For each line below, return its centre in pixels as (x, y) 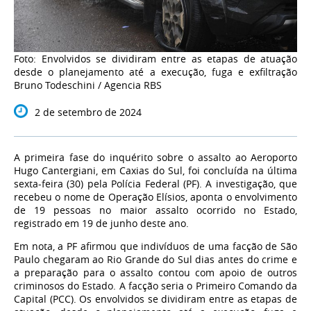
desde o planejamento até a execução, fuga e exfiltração (155, 72)
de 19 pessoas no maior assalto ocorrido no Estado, (155, 210)
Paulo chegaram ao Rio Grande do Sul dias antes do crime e (155, 260)
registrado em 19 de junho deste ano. (101, 224)
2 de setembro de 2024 (88, 112)
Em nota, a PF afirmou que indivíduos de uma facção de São (155, 246)
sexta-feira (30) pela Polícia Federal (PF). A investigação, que (155, 184)
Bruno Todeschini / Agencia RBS (88, 85)
